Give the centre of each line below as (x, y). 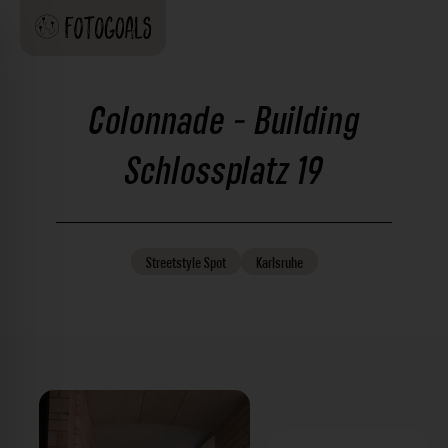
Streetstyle (173, 263)
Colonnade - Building (224, 121)
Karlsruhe (279, 263)
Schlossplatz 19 (224, 171)
